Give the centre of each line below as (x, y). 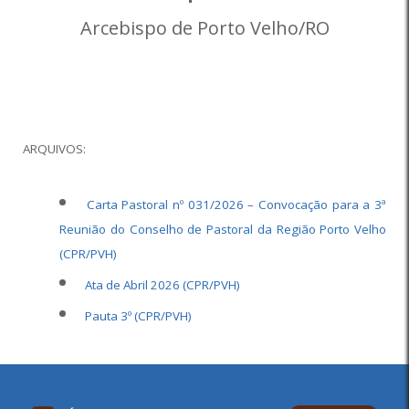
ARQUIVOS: (54, 149)
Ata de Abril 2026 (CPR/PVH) (163, 285)
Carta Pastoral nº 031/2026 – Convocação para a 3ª (236, 204)
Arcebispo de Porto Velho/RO (204, 28)
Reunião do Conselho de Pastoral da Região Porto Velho (223, 229)
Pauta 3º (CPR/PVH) (138, 316)
